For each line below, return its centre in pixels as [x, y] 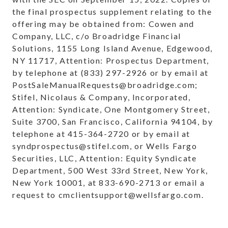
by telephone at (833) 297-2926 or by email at [111, 73]
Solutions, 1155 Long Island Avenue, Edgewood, [113, 48]
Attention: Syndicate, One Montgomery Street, [111, 109]
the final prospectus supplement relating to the [112, 12]
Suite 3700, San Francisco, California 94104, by [113, 122]
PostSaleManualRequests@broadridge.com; [105, 85]
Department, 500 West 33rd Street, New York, [110, 170]
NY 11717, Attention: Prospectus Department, [111, 61]
